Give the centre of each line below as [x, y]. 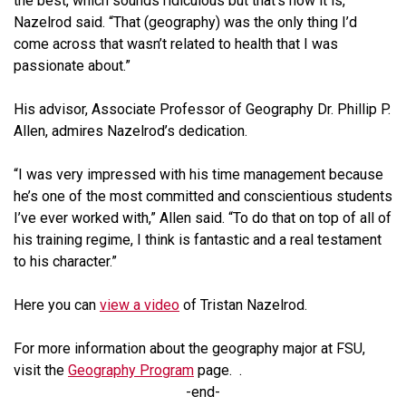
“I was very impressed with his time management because [198, 174]
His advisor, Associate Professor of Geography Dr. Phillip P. [202, 109]
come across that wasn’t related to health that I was [176, 43]
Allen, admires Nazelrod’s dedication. [130, 130]
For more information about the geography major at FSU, [189, 348]
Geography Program [131, 370]
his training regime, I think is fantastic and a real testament [198, 239]
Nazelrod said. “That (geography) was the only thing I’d [185, 22]
